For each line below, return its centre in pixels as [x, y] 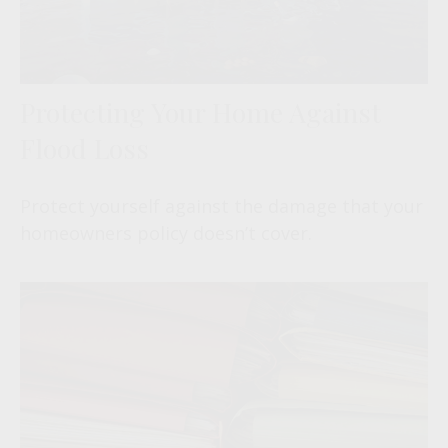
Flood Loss [84, 147]
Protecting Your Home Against [200, 111]
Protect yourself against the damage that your [221, 205]
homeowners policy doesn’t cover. [166, 232]
